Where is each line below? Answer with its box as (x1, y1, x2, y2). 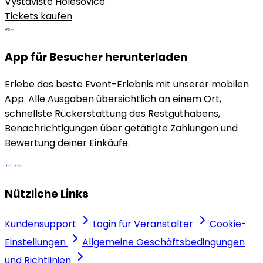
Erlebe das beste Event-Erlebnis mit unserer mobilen (5, 77, 249, 92)
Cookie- (210, 217, 247, 231)
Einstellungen (5, 235, 66, 249)
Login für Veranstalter (93, 217, 193, 231)
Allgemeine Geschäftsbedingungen (82, 235, 245, 249)
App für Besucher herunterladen (5, 49, 187, 66)
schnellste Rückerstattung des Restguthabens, (5, 107, 220, 121)
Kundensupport (5, 217, 76, 231)
